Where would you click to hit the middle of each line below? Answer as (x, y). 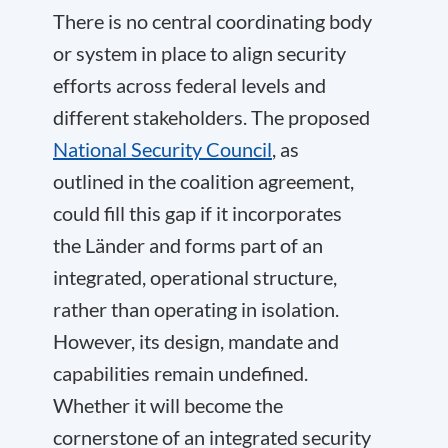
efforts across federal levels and (189, 85)
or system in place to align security (199, 53)
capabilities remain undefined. (180, 373)
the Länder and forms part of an (188, 245)
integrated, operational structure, (195, 277)
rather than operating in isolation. (196, 309)
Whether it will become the (168, 405)
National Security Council (162, 149)
